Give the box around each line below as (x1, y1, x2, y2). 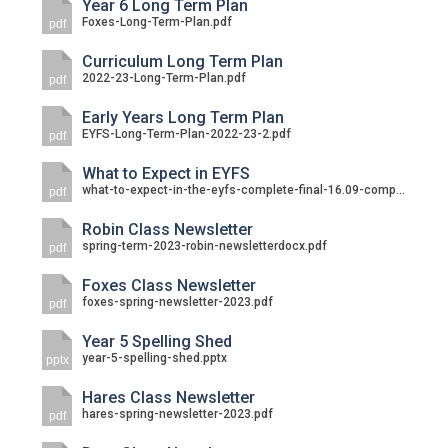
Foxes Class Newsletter (82, 276, 257, 295)
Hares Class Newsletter (82, 388, 256, 407)
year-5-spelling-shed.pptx (82, 351, 228, 365)
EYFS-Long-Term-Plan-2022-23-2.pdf (82, 127, 292, 141)
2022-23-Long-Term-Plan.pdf (82, 71, 247, 85)
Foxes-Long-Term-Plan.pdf (82, 15, 233, 29)
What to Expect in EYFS (82, 164, 251, 183)
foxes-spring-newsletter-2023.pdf (82, 295, 274, 309)
